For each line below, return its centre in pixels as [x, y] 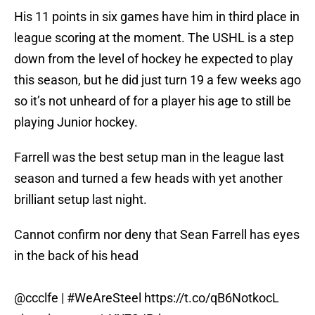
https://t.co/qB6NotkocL [212, 298]
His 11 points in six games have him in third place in [157, 17]
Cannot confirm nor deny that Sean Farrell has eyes [157, 235]
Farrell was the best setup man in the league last [149, 157]
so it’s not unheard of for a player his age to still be [153, 101]
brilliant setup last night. [81, 200]
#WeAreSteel [104, 298]
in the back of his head [76, 256]
